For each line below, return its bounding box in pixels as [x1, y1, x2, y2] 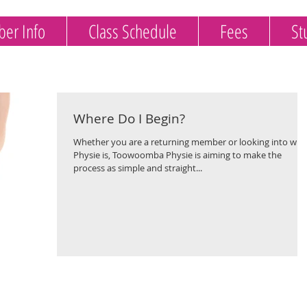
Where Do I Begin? [73, 110, 185, 127]
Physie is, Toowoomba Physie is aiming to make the [73, 149, 282, 161]
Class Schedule [88, 19, 177, 44]
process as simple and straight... [73, 162, 202, 174]
